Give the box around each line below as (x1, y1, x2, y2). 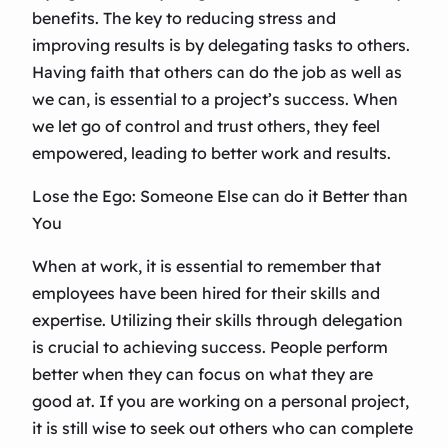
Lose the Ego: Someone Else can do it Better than (32, 186, 408, 207)
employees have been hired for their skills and (32, 283, 380, 304)
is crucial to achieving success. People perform (32, 337, 388, 358)
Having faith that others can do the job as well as (32, 62, 402, 83)
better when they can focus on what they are (32, 364, 373, 385)
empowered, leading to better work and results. (32, 143, 391, 164)
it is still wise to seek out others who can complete (32, 418, 413, 439)
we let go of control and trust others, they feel (32, 116, 380, 137)
